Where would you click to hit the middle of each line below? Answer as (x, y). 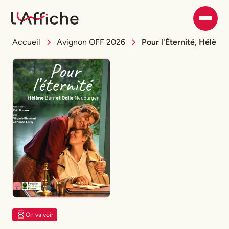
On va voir (39, 215)
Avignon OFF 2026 (91, 42)
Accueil (26, 42)
